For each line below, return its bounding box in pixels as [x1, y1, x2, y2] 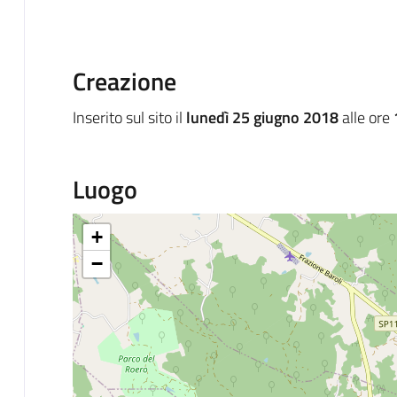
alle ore [338, 105, 393, 129]
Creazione [72, 61, 176, 100]
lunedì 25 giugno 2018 [185, 105, 339, 129]
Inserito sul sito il [72, 105, 186, 129]
